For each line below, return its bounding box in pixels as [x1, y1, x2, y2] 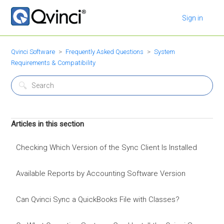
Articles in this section [11, 119, 84, 128]
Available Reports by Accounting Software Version [16, 169, 186, 178]
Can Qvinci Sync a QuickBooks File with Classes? [16, 195, 180, 204]
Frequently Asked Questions [65, 48, 144, 55]
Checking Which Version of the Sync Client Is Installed [16, 143, 197, 152]
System [154, 48, 175, 55]
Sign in [181, 13, 203, 22]
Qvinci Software [11, 48, 55, 55]
